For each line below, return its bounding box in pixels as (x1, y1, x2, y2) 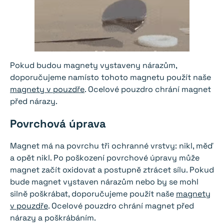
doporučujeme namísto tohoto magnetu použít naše (10, 72, 211, 83)
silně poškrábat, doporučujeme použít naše (10, 188, 176, 199)
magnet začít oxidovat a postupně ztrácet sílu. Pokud (10, 164, 214, 175)
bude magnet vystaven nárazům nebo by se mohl (10, 176, 198, 187)
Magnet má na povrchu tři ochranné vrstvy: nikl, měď (10, 140, 213, 151)
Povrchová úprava (10, 116, 106, 131)
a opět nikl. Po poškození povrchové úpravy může (10, 152, 199, 163)
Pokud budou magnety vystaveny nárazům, (10, 60, 177, 71)
